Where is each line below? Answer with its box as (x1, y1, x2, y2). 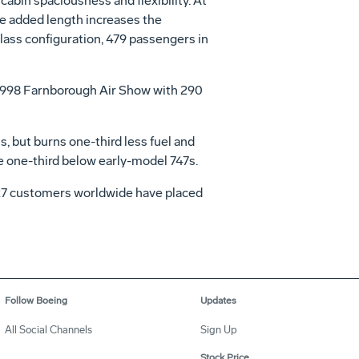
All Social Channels (5, 324, 92, 336)
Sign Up (200, 324, 237, 336)
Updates (200, 295, 236, 306)
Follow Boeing (5, 295, 67, 306)
